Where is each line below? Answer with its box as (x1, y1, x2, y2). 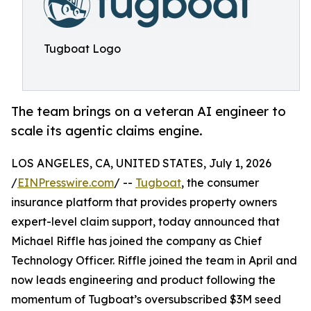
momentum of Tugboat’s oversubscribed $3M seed (11, 292, 281, 307)
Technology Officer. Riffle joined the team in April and (11, 253, 297, 268)
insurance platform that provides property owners (11, 195, 277, 210)
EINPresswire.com (17, 176, 114, 190)
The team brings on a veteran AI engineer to (11, 103, 286, 119)
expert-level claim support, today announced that (11, 215, 280, 229)
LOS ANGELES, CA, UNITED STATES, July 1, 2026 (11, 156, 271, 171)
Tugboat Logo (44, 42, 121, 56)
